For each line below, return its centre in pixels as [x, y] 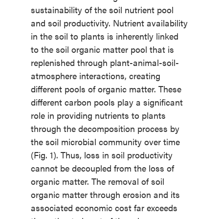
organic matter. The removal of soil [97, 181]
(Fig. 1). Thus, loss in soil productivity [101, 155]
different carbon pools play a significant [107, 102]
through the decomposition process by [105, 129]
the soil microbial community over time [105, 142]
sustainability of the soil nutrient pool [102, 10]
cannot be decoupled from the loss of [102, 168]
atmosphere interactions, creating [95, 76]
